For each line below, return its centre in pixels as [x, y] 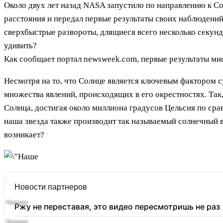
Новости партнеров [51, 187]
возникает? [24, 135]
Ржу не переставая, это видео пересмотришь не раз [117, 207]
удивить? [20, 46]
